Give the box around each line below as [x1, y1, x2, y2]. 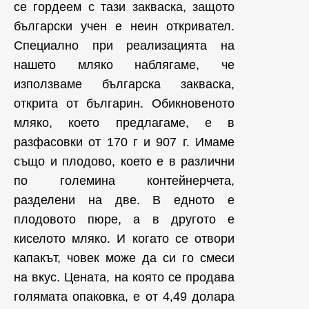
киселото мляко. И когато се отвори [14, 232, 235, 246]
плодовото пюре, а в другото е [14, 212, 235, 226]
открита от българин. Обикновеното [14, 97, 235, 110]
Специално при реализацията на [14, 39, 235, 52]
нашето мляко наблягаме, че [14, 58, 235, 72]
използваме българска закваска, [14, 77, 235, 91]
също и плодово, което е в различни [14, 154, 235, 168]
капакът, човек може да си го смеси [14, 251, 235, 265]
